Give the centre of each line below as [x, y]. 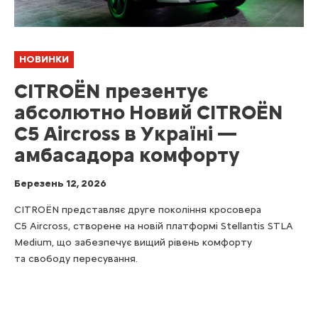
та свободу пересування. [76, 258]
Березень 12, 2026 [60, 183]
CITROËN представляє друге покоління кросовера [138, 209]
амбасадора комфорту [127, 154]
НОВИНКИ [44, 59]
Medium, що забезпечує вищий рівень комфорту [133, 242]
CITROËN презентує [111, 91]
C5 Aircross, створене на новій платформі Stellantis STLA [154, 226]
